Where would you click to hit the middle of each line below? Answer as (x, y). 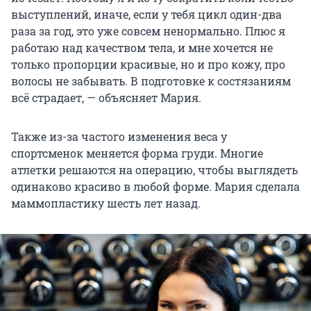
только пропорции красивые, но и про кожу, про (148, 65)
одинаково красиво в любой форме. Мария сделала (155, 187)
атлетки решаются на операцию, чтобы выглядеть (154, 170)
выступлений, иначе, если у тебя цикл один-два (146, 15)
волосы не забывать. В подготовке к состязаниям (151, 81)
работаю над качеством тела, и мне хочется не (142, 48)
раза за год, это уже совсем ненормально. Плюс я (148, 31)
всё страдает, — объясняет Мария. (106, 98)
